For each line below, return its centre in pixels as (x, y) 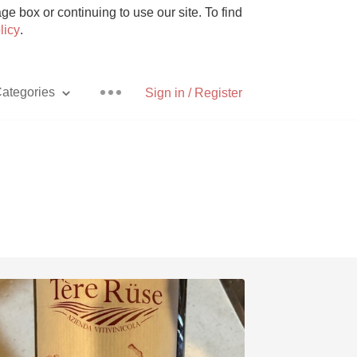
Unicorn (110, 331)
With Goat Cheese (110, 296)
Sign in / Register (194, 93)
